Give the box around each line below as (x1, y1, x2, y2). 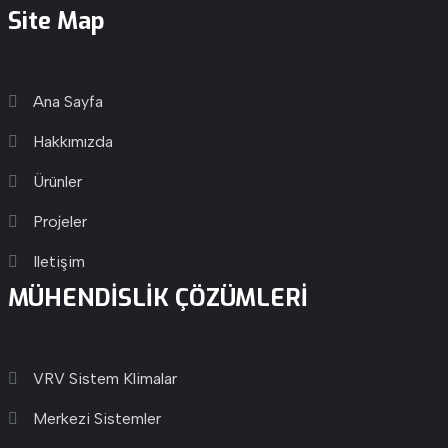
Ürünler (32, 172, 82, 191)
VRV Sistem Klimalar (32, 369, 177, 388)
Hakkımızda (32, 132, 113, 151)
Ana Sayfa (32, 92, 103, 111)
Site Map (7, 5, 105, 37)
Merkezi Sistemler (32, 409, 161, 428)
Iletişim (32, 252, 85, 271)
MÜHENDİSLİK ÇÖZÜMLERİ (7, 282, 308, 314)
